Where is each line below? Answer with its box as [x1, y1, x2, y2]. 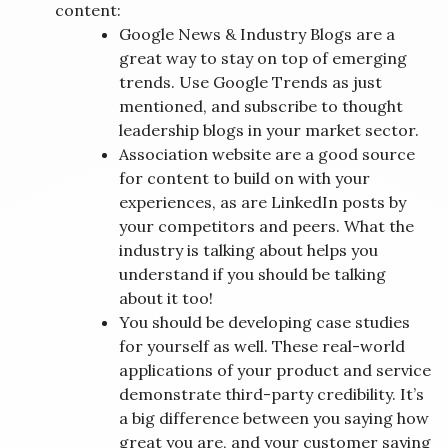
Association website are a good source [119, 144, 415, 165]
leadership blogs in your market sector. [119, 120, 419, 141]
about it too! [119, 288, 213, 309]
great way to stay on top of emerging [119, 48, 407, 69]
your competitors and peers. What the [119, 216, 414, 237]
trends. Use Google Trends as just [119, 72, 382, 93]
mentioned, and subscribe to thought [119, 96, 403, 117]
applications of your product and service [119, 360, 431, 381]
